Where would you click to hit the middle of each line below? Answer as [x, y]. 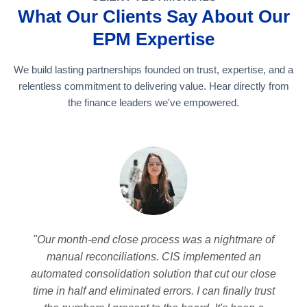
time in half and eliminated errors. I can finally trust [153, 291]
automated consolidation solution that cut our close [153, 274]
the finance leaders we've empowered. [153, 103]
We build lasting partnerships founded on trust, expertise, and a [153, 70]
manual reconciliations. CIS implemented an [153, 257]
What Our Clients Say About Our [153, 17]
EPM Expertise [153, 39]
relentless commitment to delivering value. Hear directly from [153, 86]
